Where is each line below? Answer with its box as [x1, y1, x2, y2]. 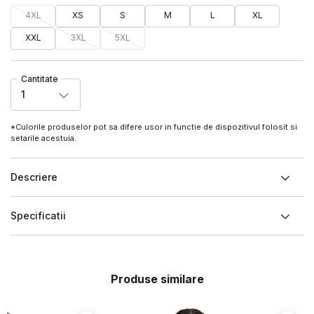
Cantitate [21, 73, 58, 84]
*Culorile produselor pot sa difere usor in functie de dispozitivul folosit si [11, 121, 297, 132]
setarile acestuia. [11, 132, 78, 143]
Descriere [11, 170, 57, 183]
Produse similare [110, 271, 204, 286]
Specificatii [11, 209, 66, 221]
